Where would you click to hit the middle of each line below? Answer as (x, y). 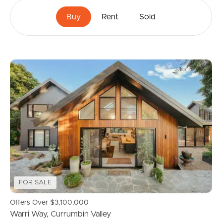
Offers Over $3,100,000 (49, 203)
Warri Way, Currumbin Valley (60, 214)
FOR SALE (35, 183)
